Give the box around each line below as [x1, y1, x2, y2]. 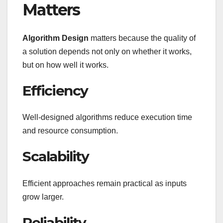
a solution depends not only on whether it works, [22, 47, 192, 56]
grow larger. [22, 192, 64, 201]
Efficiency [22, 82, 88, 99]
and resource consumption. [22, 126, 118, 135]
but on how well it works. [22, 60, 109, 69]
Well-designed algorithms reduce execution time [22, 113, 192, 122]
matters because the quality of [89, 33, 196, 42]
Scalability [22, 148, 89, 165]
